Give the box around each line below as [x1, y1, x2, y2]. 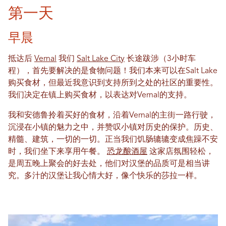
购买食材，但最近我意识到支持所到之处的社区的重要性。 [8, 79, 218, 88]
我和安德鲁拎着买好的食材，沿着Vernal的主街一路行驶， [8, 111, 216, 120]
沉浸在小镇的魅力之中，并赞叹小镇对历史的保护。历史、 [8, 124, 218, 132]
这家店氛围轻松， [147, 148, 214, 156]
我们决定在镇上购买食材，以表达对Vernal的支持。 [8, 91, 194, 100]
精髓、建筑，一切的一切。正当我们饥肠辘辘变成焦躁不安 [8, 136, 218, 144]
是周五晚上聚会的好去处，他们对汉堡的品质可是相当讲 [8, 160, 210, 168]
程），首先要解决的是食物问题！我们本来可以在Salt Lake [8, 67, 217, 76]
